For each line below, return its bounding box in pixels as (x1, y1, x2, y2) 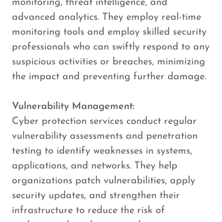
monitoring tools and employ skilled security (12, 27, 207, 37)
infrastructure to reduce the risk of (12, 205, 165, 216)
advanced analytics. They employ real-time (12, 12, 201, 22)
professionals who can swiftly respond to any (12, 42, 210, 52)
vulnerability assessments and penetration (12, 131, 198, 141)
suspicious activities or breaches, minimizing (12, 56, 205, 67)
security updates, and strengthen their (12, 190, 180, 201)
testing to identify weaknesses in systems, (12, 146, 192, 156)
